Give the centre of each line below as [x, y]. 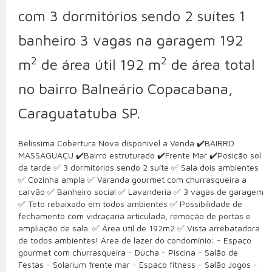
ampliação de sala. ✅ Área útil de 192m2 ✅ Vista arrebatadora [139, 228]
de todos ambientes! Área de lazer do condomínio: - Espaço [135, 240]
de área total [211, 64]
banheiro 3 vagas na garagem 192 [131, 40]
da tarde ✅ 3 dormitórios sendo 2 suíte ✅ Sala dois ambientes [138, 167]
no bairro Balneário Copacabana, [126, 88]
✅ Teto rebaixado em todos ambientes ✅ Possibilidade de [130, 203]
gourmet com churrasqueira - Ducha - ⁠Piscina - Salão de [128, 252]
